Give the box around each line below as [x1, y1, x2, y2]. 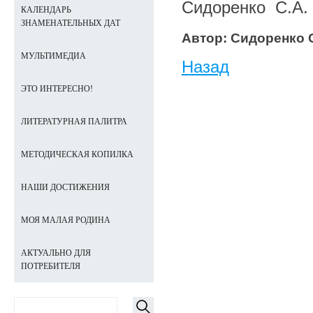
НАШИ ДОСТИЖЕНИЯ [21, 182, 110, 192]
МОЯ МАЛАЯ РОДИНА [21, 215, 110, 225]
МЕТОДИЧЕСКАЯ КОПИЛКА [21, 150, 133, 159]
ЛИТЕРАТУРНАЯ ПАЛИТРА [21, 117, 127, 126]
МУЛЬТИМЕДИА [21, 51, 86, 61]
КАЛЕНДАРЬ [21, 5, 71, 15]
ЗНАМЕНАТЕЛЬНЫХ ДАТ [21, 18, 120, 28]
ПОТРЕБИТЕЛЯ [21, 261, 80, 271]
